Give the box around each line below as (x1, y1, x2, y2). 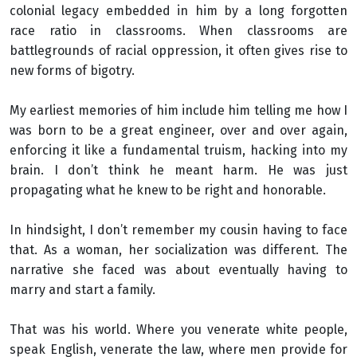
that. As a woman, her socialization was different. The (10, 242, 347, 257)
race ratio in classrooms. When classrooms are (10, 23, 347, 38)
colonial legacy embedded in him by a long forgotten (10, 3, 347, 18)
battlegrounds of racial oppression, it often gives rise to (10, 43, 347, 58)
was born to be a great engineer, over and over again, (10, 123, 347, 138)
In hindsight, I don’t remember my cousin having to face (10, 222, 347, 237)
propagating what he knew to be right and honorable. (10, 182, 326, 198)
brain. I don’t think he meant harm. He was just (10, 163, 347, 178)
